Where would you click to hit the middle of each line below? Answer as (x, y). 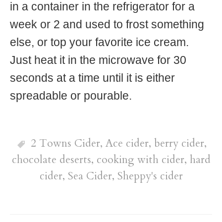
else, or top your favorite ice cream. (99, 43)
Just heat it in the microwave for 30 (98, 60)
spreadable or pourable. (71, 96)
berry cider (179, 144)
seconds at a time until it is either (92, 78)
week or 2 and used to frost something (107, 25)
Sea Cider (90, 176)
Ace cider (127, 144)
